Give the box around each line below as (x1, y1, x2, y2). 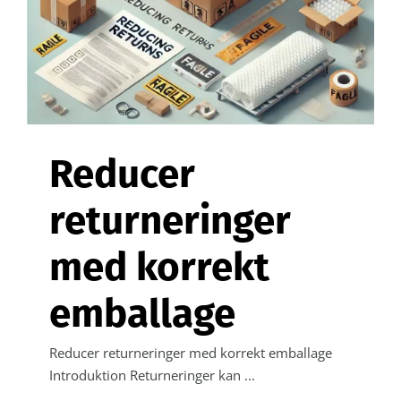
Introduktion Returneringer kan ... (49, 365, 255, 384)
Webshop (318, 62, 377, 81)
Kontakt (318, 3, 366, 21)
